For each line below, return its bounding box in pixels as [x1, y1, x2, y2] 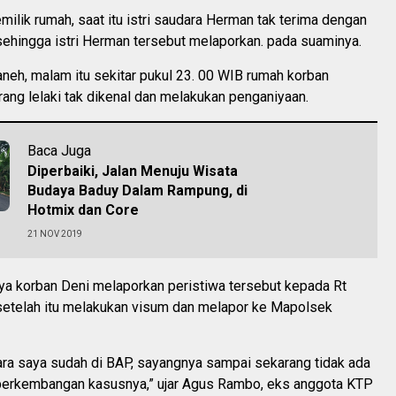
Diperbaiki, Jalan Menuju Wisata [27, 162, 238, 179]
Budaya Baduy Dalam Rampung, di [27, 181, 247, 199]
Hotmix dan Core [27, 201, 139, 218]
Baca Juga [27, 141, 91, 159]
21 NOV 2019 [27, 228, 82, 239]
